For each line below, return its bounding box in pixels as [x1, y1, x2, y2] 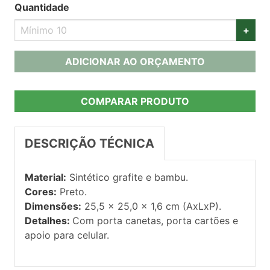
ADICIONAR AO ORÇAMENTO [65, 55, 205, 67]
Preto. [57, 185, 87, 198]
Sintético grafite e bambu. [66, 171, 188, 183]
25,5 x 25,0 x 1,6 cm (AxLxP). [81, 199, 221, 212]
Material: [25, 171, 66, 183]
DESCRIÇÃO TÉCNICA [25, 136, 154, 151]
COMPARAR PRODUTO [81, 95, 189, 107]
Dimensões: [25, 199, 81, 212]
